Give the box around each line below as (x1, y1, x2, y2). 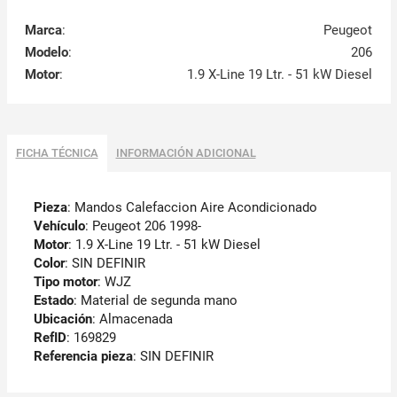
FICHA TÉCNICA (15, 145, 98, 160)
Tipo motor (33, 273, 97, 290)
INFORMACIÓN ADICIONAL (115, 145, 256, 160)
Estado (33, 292, 74, 308)
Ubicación (33, 310, 92, 327)
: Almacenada (91, 310, 173, 327)
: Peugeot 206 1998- (84, 217, 201, 234)
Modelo (24, 43, 68, 60)
